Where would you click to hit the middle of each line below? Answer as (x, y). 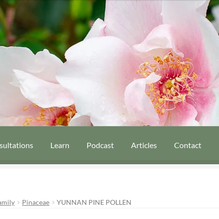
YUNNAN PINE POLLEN (94, 202)
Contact (188, 145)
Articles (144, 145)
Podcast (100, 145)
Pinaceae (36, 202)
